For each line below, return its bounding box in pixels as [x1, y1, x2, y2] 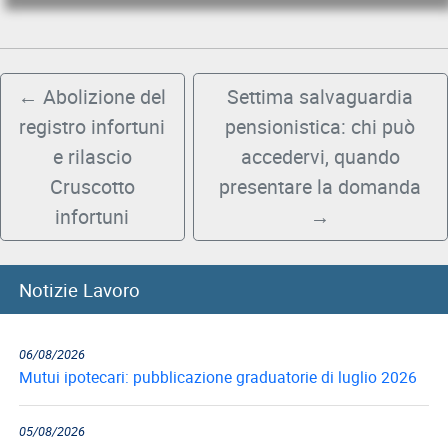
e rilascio [52, 143, 132, 171]
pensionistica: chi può [225, 113, 416, 141]
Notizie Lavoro [19, 276, 141, 302]
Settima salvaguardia [227, 83, 414, 111]
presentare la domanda [219, 173, 422, 201]
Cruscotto [49, 173, 135, 201]
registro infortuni [19, 113, 166, 141]
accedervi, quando [240, 143, 400, 171]
